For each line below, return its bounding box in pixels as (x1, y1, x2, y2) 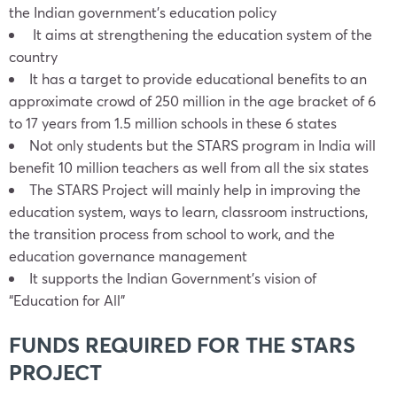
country (9, 47, 58, 66)
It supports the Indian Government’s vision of (29, 269, 316, 287)
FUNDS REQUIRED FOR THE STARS (9, 331, 355, 359)
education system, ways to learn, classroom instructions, (9, 202, 368, 221)
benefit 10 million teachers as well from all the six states (9, 158, 369, 176)
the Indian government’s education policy (9, 3, 276, 21)
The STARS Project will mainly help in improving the (29, 180, 361, 198)
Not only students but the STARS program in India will (29, 136, 376, 154)
